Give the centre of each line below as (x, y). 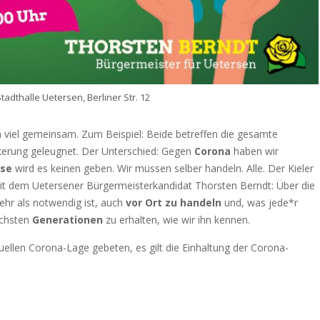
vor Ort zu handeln (174, 203)
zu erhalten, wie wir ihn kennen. (178, 220)
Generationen (67, 220)
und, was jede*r (260, 203)
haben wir (255, 151)
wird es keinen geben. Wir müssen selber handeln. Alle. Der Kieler (163, 169)
